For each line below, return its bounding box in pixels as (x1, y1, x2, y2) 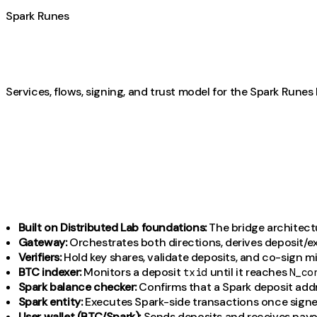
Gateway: (18, 235, 67, 250)
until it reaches (207, 265, 289, 280)
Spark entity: (18, 294, 83, 310)
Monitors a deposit (81, 265, 183, 280)
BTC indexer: (18, 265, 81, 280)
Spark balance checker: (18, 279, 137, 295)
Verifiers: (18, 250, 62, 265)
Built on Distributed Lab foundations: (18, 220, 207, 236)
